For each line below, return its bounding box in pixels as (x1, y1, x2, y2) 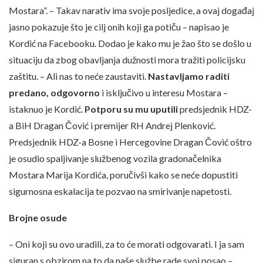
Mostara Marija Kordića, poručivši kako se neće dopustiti (9, 169, 238, 181)
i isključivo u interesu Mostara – (100, 87, 228, 99)
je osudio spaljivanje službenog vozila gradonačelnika (9, 153, 221, 164)
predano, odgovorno (9, 87, 100, 99)
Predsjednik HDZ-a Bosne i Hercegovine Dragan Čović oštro (9, 136, 252, 148)
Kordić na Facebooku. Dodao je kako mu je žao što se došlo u (9, 38, 251, 49)
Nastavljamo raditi (148, 70, 230, 82)
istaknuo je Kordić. (9, 103, 85, 115)
